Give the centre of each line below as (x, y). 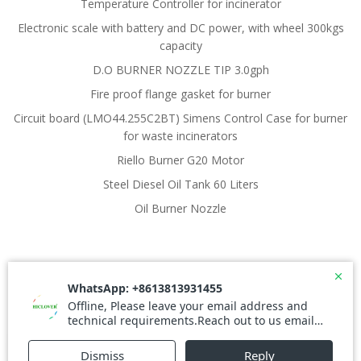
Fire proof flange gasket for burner (180, 94)
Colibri (228, 339)
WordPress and (161, 339)
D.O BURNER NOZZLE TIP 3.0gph (180, 70)
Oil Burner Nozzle (180, 208)
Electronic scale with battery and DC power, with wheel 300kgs (180, 28)
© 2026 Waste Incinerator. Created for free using (180, 319)
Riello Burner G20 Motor (180, 160)
